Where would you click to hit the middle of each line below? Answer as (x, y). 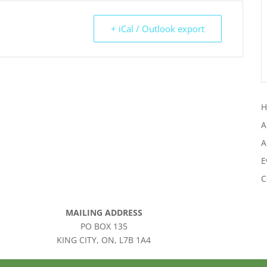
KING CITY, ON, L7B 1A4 (104, 240)
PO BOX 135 (104, 226)
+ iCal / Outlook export (158, 29)
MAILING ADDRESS (104, 212)
